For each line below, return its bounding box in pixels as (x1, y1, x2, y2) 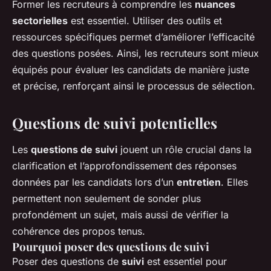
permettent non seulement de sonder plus (12, 192, 201, 205)
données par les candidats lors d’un (12, 176, 177, 189)
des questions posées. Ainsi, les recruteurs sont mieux (12, 47, 259, 60)
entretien (177, 176, 221, 189)
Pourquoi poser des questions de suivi (12, 239, 209, 255)
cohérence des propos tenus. (12, 225, 145, 238)
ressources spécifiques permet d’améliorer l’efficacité (12, 31, 255, 44)
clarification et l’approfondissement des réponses (12, 160, 237, 172)
